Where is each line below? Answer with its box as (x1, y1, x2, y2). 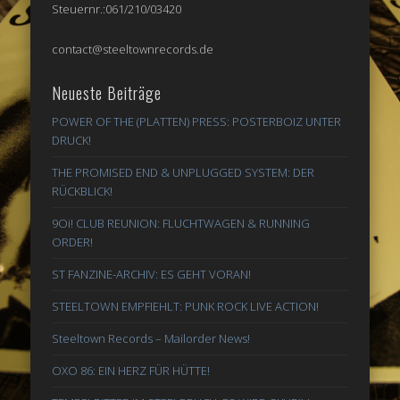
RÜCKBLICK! (52, 182, 113, 199)
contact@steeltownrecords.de (52, 40, 214, 57)
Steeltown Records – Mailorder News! (52, 329, 251, 346)
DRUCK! (52, 131, 92, 148)
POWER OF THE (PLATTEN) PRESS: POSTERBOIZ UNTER (52, 112, 342, 129)
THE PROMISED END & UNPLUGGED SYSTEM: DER (52, 163, 315, 180)
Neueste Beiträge (52, 80, 162, 104)
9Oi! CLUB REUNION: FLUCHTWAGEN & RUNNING (52, 214, 311, 231)
